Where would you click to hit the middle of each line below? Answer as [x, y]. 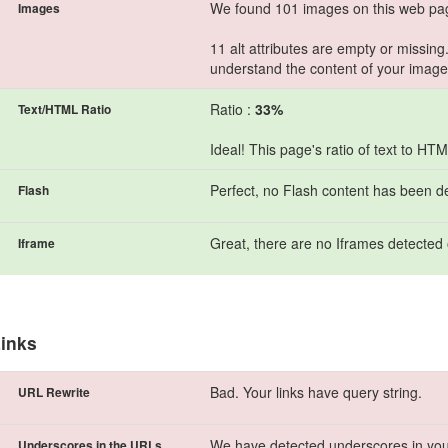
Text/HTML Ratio [64, 108]
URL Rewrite [54, 391]
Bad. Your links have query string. [316, 391]
